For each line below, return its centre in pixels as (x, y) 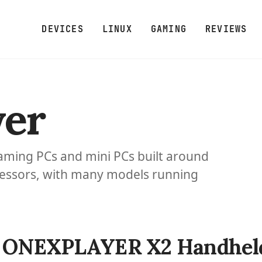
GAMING (169, 29)
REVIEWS (226, 29)
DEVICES (63, 29)
